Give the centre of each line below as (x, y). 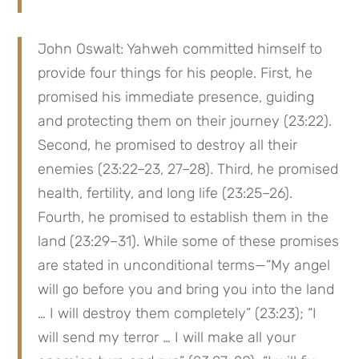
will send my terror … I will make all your (167, 337)
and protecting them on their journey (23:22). (185, 121)
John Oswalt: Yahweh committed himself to (180, 49)
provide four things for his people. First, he (175, 73)
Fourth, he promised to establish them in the (184, 217)
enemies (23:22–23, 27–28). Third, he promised (188, 169)
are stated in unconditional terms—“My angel (184, 265)
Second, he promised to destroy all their (168, 145)
